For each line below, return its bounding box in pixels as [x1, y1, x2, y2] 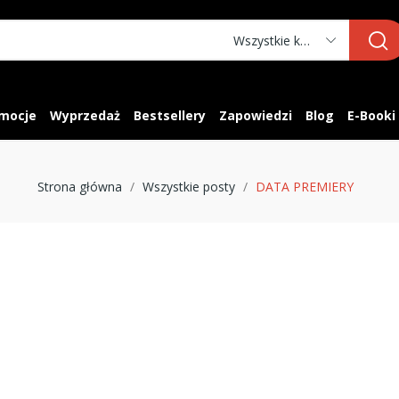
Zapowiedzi [219, 106, 292, 124]
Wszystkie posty [142, 178, 235, 195]
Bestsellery [134, 106, 206, 124]
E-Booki [347, 106, 395, 124]
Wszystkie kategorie [300, 31, 311, 49]
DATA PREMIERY [255, 178, 354, 195]
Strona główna [37, 178, 122, 195]
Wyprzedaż [50, 106, 120, 124]
